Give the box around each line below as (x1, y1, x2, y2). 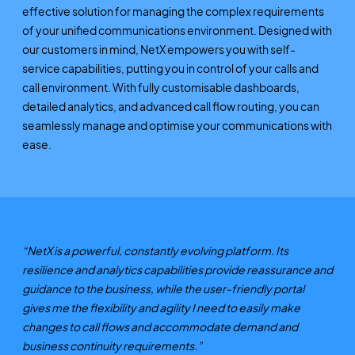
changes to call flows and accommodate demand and (21, 319, 298, 334)
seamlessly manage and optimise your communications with (21, 117, 332, 132)
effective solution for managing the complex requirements (21, 3, 324, 18)
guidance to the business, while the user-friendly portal (21, 281, 304, 296)
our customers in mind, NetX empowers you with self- (21, 41, 296, 56)
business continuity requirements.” (21, 338, 202, 353)
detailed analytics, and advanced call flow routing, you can (21, 98, 319, 113)
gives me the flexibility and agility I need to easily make (21, 300, 300, 315)
